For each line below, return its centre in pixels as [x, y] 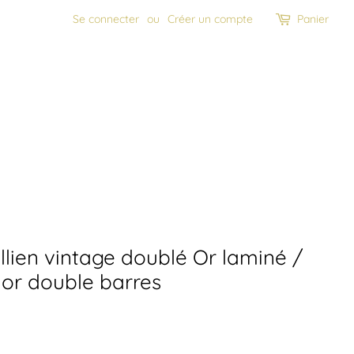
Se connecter [106, 19]
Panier [313, 19]
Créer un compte [210, 19]
